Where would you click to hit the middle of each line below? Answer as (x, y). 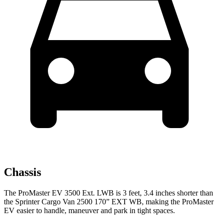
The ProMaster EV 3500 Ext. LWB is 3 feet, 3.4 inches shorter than (109, 193)
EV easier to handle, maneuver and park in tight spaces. (89, 211)
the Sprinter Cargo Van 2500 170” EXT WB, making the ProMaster (109, 202)
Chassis (22, 172)
